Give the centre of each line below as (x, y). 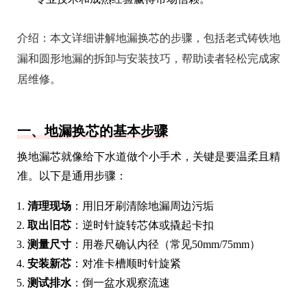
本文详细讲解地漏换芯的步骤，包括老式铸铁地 (165, 38)
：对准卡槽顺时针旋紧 (126, 263)
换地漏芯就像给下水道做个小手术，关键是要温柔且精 (149, 156)
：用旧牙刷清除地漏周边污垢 (143, 206)
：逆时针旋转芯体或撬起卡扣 (143, 225)
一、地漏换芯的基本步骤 (93, 131)
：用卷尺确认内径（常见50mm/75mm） (166, 244)
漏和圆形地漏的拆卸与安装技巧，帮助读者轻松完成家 (149, 58)
